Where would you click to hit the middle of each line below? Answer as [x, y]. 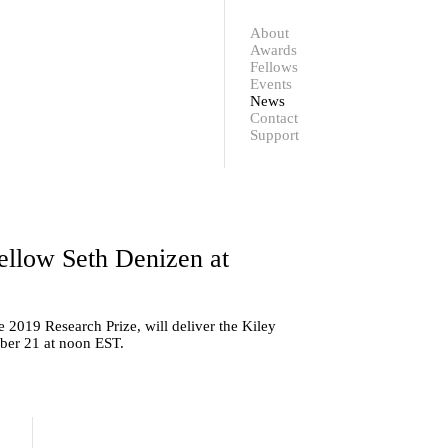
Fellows [273, 66]
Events [270, 83]
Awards [273, 49]
